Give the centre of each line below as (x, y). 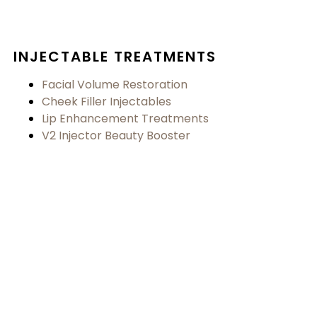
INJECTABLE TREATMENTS (115, 57)
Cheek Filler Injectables (107, 102)
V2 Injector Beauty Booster (116, 136)
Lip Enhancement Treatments (126, 119)
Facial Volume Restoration (115, 85)
